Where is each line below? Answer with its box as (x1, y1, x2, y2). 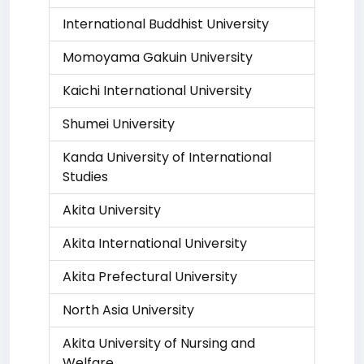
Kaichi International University (63, 81, 252, 100)
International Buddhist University (63, 15, 269, 33)
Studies (63, 167, 108, 186)
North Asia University (63, 301, 194, 319)
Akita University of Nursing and (63, 334, 255, 353)
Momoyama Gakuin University (63, 48, 253, 67)
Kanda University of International (63, 148, 271, 167)
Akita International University (63, 234, 247, 253)
